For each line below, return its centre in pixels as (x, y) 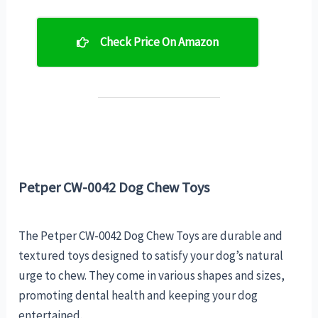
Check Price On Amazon (159, 42)
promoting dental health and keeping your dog (138, 295)
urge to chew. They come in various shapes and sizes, (152, 275)
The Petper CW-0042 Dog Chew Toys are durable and (151, 235)
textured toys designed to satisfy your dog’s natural (151, 255)
